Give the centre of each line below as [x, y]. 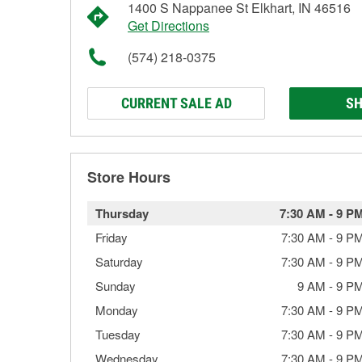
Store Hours [129, 177]
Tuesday [118, 334]
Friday [112, 237]
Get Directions [168, 25]
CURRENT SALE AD [176, 103]
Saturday [119, 261]
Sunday [116, 286]
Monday [117, 310]
